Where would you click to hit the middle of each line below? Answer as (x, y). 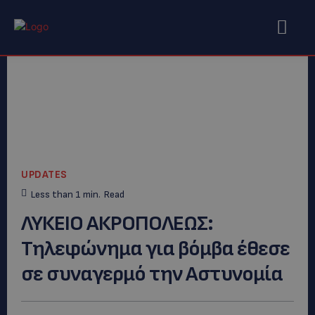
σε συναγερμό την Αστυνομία (152, 274)
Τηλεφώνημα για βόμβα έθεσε (155, 249)
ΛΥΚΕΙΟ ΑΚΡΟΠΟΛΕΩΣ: (117, 223)
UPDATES (44, 175)
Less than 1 (56, 194)
